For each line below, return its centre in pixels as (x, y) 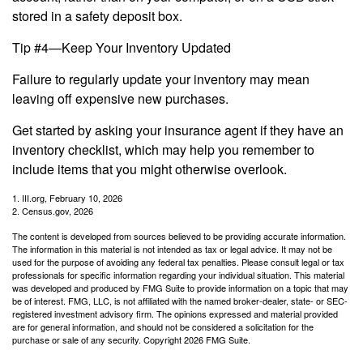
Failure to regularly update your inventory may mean (161, 79)
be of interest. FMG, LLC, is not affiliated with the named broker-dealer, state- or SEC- (180, 301)
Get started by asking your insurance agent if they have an (178, 130)
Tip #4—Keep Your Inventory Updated (122, 48)
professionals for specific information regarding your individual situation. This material (178, 275)
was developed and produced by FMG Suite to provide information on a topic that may (180, 288)
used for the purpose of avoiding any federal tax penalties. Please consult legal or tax (178, 262)
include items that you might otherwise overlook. (149, 169)
